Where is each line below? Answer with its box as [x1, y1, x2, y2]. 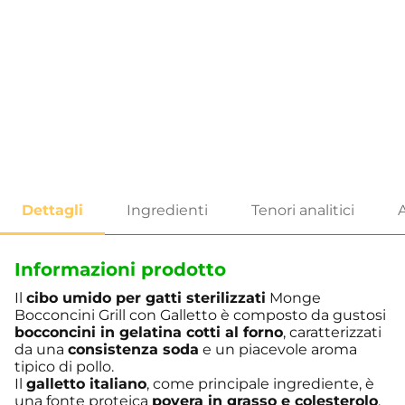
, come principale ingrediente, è [146, 375, 374, 393]
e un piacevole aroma [199, 341, 357, 359]
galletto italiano [26, 375, 146, 393]
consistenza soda [68, 341, 199, 359]
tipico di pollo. [14, 358, 114, 376]
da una [14, 341, 68, 359]
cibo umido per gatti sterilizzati [26, 289, 266, 307]
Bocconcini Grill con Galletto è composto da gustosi [14, 306, 386, 325]
